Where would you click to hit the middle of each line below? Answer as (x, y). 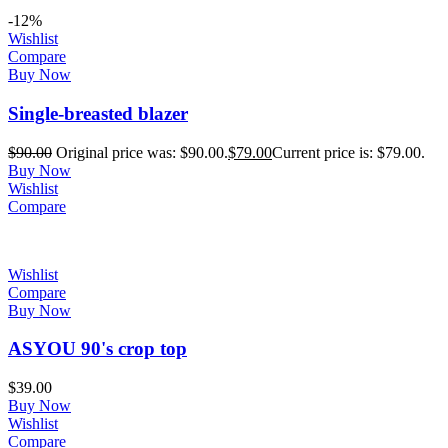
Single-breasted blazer (98, 113)
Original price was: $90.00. (142, 152)
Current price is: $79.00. (348, 152)
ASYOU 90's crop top (97, 349)
